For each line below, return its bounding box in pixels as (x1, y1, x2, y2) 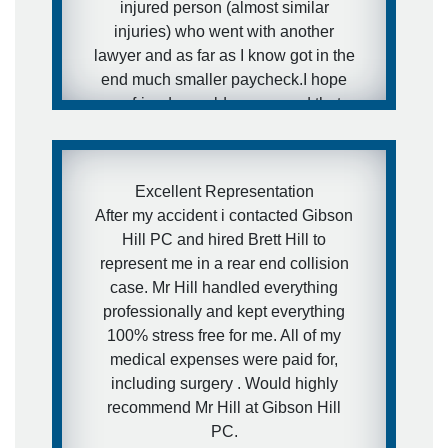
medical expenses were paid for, (110, 350, 338, 368)
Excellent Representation (134, 182, 314, 200)
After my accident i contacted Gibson (95, 206, 353, 224)
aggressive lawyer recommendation (98, 166, 350, 184)
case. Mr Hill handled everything (110, 278, 338, 296)
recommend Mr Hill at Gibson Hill (107, 398, 341, 416)
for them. (193, 190, 255, 208)
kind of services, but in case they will (95, 118, 353, 136)
